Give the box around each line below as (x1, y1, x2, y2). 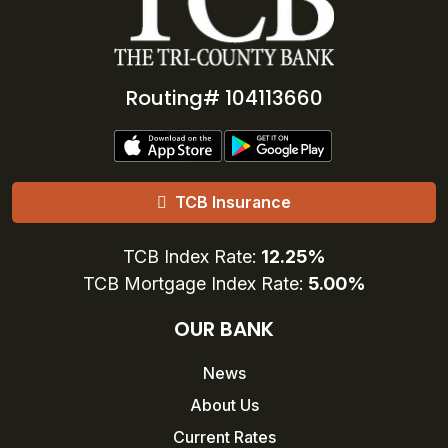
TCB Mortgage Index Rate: (82, 273, 308, 295)
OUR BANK (174, 315, 274, 344)
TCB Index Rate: (122, 246, 261, 268)
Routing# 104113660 (125, 84, 323, 113)
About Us (189, 395, 259, 416)
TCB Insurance (175, 192, 291, 213)
